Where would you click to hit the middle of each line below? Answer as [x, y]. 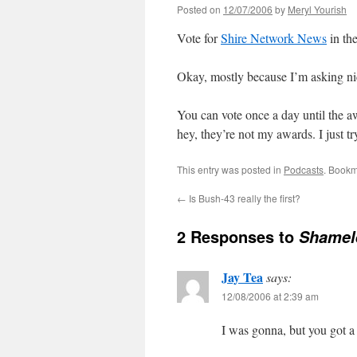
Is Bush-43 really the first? [243, 198]
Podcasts [304, 169]
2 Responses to [238, 236]
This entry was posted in [230, 169]
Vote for [199, 38]
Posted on [199, 9]
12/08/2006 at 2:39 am [270, 296]
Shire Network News [274, 38]
